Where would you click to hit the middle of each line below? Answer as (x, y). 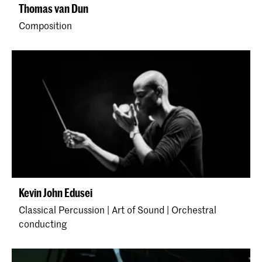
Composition (45, 25)
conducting (43, 224)
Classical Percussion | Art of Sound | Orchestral (118, 210)
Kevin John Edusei (56, 193)
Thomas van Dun (54, 9)
